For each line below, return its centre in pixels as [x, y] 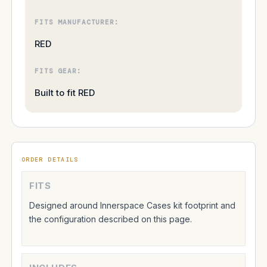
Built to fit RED [65, 92]
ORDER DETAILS [50, 159]
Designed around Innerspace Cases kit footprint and [132, 205]
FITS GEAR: [58, 71]
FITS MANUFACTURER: [77, 22]
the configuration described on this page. [111, 219]
